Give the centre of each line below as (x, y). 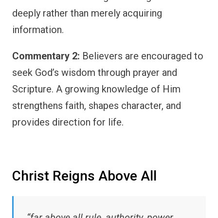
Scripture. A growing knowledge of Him (96, 89)
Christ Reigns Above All (84, 176)
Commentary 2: (46, 56)
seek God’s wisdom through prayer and (95, 72)
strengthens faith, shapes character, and (97, 105)
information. (38, 29)
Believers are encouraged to (142, 56)
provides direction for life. (68, 122)
